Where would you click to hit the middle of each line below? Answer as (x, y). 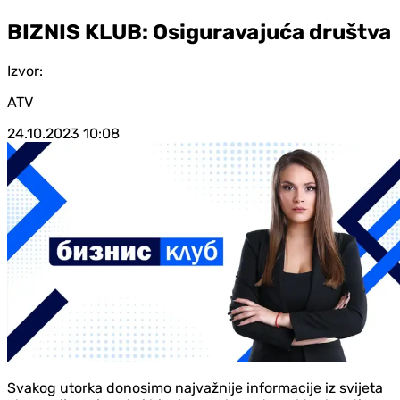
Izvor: (25, 71)
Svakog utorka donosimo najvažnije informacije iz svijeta (195, 387)
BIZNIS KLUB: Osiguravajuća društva (199, 32)
